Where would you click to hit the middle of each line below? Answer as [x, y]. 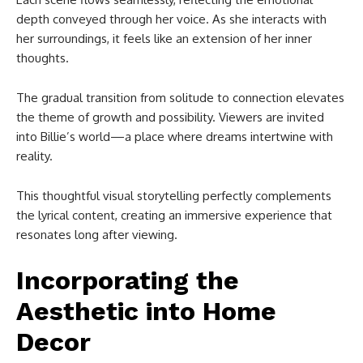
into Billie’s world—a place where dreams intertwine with [175, 136]
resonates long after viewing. [97, 234]
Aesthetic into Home [146, 311]
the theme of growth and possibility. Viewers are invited [170, 117]
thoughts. [43, 58]
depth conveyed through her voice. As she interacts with [171, 19]
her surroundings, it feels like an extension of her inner [164, 38]
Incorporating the [128, 280]
